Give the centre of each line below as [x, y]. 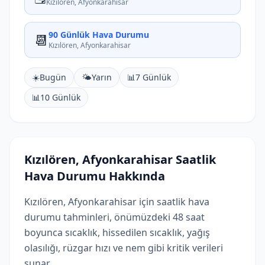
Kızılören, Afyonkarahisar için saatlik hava [117, 202]
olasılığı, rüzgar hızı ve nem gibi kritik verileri [124, 248]
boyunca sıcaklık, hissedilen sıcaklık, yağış [117, 232]
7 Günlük [153, 77]
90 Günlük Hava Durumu [99, 35]
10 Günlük [60, 97]
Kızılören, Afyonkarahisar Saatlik [120, 159]
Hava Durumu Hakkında [95, 176]
